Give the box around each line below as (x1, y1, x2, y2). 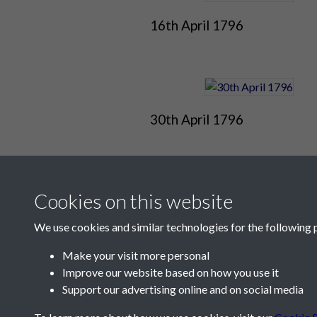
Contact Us (83, 272, 179, 296)
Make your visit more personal (62, 248, 209, 262)
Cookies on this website (34, 189, 233, 213)
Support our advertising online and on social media (62, 282, 304, 296)
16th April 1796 (149, 17, 243, 34)
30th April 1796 (149, 111, 243, 128)
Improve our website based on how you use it (62, 265, 279, 279)
